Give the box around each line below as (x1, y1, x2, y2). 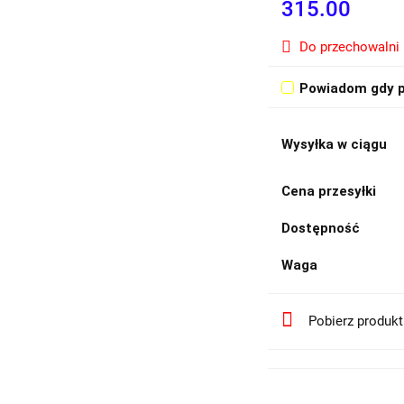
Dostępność (281, 220, 361, 236)
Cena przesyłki (281, 183, 377, 199)
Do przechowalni (299, 39, 400, 55)
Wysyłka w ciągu (281, 136, 388, 152)
